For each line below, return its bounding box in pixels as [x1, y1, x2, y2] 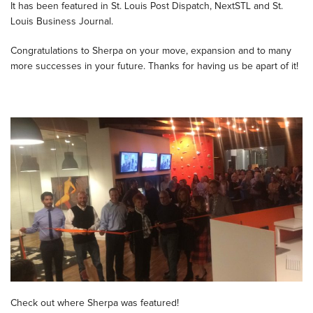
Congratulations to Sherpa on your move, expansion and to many [10, 45, 291, 56]
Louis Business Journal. [10, 16, 113, 27]
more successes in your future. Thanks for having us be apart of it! [10, 61, 298, 71]
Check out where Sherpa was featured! [10, 298, 179, 308]
